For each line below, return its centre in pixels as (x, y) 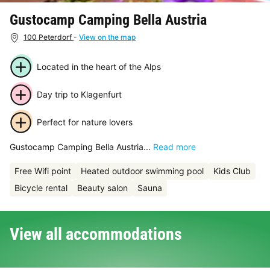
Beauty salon (102, 187)
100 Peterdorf (49, 37)
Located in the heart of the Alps (99, 66)
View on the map (107, 37)
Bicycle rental (41, 187)
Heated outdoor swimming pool (142, 171)
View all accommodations (96, 234)
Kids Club (232, 171)
